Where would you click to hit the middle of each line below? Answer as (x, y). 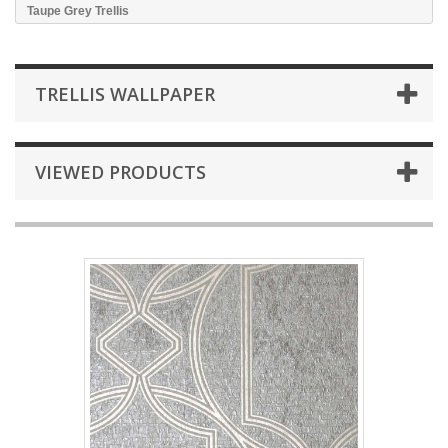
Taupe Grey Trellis (78, 11)
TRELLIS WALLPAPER (125, 94)
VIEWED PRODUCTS (120, 172)
